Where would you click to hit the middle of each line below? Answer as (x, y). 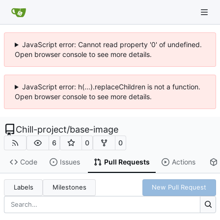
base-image (94, 129)
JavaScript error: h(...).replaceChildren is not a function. (111, 87)
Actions (183, 162)
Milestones (69, 187)
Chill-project (41, 129)
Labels (23, 187)
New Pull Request (179, 187)
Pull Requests (127, 162)
